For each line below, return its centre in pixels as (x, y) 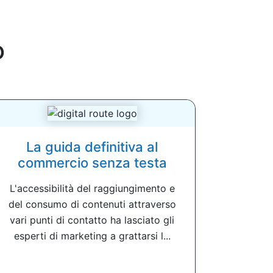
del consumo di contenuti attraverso (92, 204)
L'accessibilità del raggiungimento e (92, 188)
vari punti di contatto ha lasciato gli (92, 220)
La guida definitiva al (92, 147)
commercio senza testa (92, 162)
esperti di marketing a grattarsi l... (92, 236)
